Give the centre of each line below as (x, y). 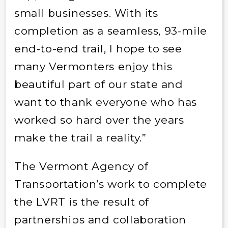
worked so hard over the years (99, 120)
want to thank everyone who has (105, 102)
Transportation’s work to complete (110, 184)
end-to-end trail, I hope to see (98, 48)
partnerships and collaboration (100, 219)
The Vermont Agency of (81, 166)
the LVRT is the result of (81, 202)
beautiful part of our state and (98, 84)
